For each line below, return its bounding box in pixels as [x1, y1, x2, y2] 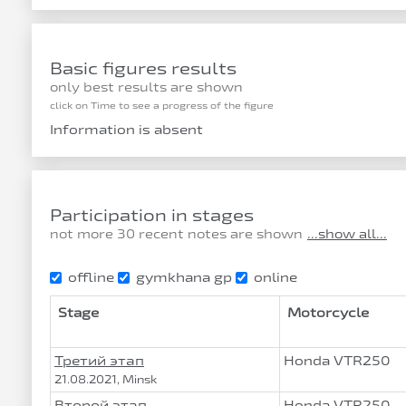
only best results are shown [50, 80, 243, 94]
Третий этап [54, 353, 144, 368]
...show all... [307, 227, 387, 241]
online [254, 269, 297, 285]
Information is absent [50, 121, 203, 137]
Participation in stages [50, 205, 254, 225]
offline [68, 269, 114, 285]
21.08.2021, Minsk [54, 372, 158, 385]
